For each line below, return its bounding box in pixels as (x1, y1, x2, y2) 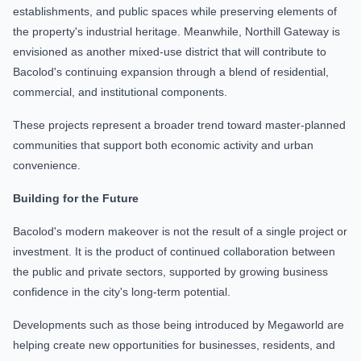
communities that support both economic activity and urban (13, 139, 313, 151)
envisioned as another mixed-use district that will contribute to (13, 45, 326, 58)
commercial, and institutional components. (13, 85, 227, 98)
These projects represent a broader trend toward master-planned (13, 118, 346, 131)
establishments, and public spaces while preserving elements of (13, 5, 337, 18)
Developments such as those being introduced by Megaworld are (13, 318, 344, 331)
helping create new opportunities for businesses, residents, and (13, 338, 335, 351)
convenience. (13, 159, 81, 172)
